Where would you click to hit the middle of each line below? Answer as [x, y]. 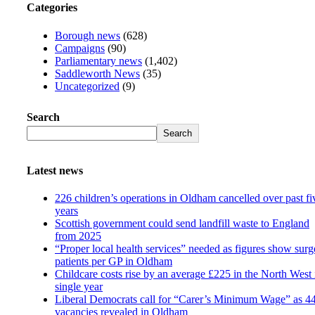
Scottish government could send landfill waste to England [182, 224]
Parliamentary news [98, 60]
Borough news [88, 35]
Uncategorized [87, 86]
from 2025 [78, 236]
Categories [52, 8]
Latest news [55, 170]
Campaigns [80, 48]
